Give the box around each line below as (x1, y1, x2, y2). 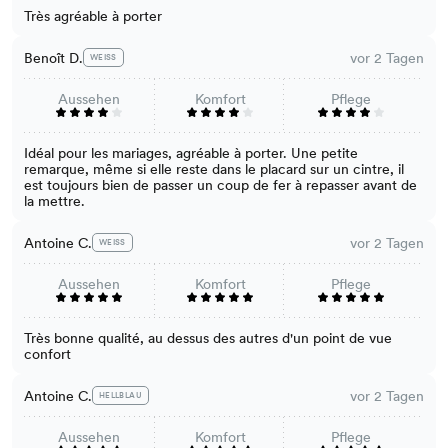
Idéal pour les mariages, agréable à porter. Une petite (24, 145, 358, 162)
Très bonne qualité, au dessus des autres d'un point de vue (24, 330, 392, 347)
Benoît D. (24, 49, 83, 66)
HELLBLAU (99, 390, 142, 401)
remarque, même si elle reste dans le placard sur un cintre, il (24, 161, 404, 178)
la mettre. (24, 193, 85, 210)
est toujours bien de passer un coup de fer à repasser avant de (24, 177, 417, 194)
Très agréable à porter (24, 8, 162, 25)
